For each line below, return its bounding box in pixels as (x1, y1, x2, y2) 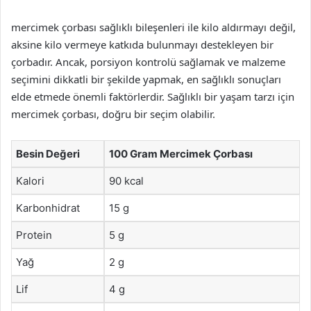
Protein (16, 228, 52, 242)
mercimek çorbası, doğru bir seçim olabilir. (11, 107, 215, 121)
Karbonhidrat (16, 201, 80, 215)
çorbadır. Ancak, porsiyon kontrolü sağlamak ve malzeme (11, 55, 285, 69)
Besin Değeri (16, 147, 80, 160)
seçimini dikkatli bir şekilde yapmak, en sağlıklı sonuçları (11, 72, 281, 86)
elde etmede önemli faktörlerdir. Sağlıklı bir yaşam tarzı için (11, 90, 294, 103)
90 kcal (109, 174, 144, 187)
